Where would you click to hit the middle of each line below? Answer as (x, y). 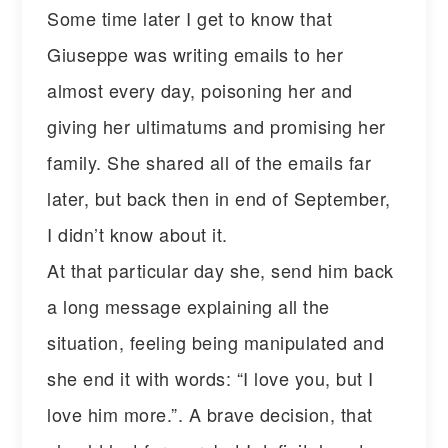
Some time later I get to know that (190, 17)
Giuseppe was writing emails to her (195, 53)
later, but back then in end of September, (219, 197)
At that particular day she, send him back (220, 269)
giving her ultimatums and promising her (216, 125)
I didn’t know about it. (137, 233)
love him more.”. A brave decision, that (210, 413)
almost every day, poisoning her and (200, 89)
